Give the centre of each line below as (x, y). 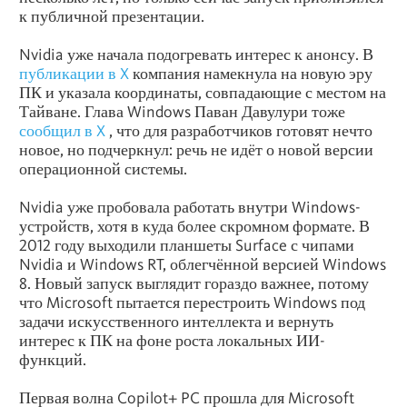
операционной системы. (103, 169)
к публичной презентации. (112, 16)
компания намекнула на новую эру (251, 74)
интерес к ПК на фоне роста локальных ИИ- (172, 341)
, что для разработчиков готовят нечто (239, 131)
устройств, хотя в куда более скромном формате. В (194, 226)
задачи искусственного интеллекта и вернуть (176, 322)
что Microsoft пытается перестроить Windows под (192, 303)
